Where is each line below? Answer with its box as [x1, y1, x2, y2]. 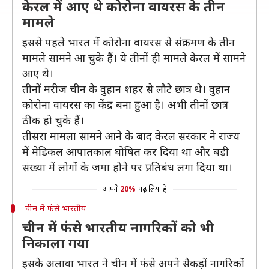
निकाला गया [22, 234, 89, 252]
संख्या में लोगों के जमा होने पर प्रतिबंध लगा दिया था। [22, 160, 232, 174]
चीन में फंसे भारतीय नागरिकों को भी [22, 218, 214, 236]
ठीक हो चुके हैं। [22, 113, 84, 127]
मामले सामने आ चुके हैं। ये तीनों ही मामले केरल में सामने [22, 50, 246, 65]
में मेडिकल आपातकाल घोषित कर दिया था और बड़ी [22, 144, 229, 159]
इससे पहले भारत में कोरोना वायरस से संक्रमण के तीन [22, 35, 235, 49]
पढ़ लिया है [138, 184, 167, 194]
